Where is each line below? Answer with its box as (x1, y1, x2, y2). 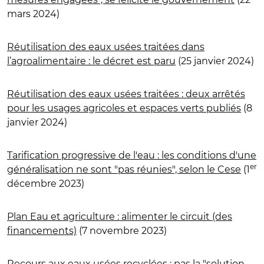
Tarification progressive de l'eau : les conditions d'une (7, 149, 256, 161)
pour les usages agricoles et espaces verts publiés (7, 102, 241, 114)
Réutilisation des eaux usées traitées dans (7, 41, 204, 52)
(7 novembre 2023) (77, 225, 167, 236)
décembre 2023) (7, 177, 84, 189)
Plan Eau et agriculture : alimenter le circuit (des (7, 210, 232, 222)
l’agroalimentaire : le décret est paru (7, 55, 176, 67)
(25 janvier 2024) (176, 55, 254, 67)
